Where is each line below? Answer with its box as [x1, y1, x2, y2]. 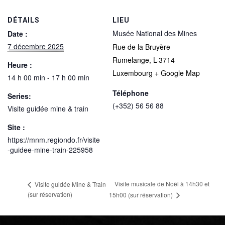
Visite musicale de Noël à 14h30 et [115, 179, 210, 188]
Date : [8, 29, 28, 39]
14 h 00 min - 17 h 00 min [8, 72, 89, 82]
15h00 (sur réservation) [109, 190, 175, 199]
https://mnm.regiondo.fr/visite [8, 135, 100, 145]
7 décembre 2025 [8, 41, 64, 51]
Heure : [8, 60, 32, 70]
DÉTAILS [8, 16, 40, 24]
